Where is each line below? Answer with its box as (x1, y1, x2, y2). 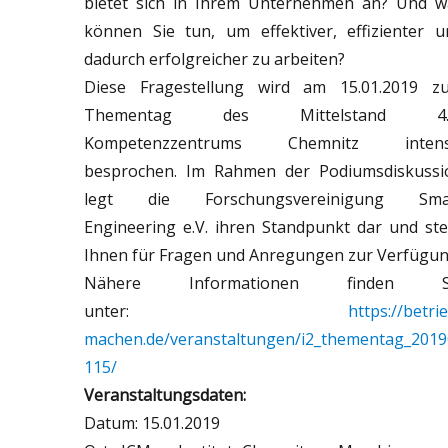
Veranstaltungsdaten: (84, 384, 247, 406)
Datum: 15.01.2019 (84, 412, 221, 434)
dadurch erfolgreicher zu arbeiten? (84, 48, 346, 70)
